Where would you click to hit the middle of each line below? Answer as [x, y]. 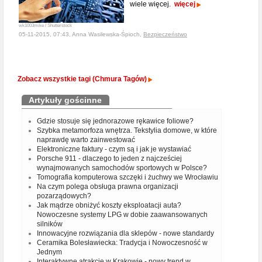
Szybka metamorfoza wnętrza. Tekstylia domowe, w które [127, 130]
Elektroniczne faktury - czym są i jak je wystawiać [114, 149]
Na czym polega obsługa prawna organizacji [108, 187]
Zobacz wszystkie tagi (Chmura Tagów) [82, 79]
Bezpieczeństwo [165, 34]
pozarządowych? [64, 196]
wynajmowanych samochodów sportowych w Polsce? [122, 168]
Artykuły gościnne [65, 100]
